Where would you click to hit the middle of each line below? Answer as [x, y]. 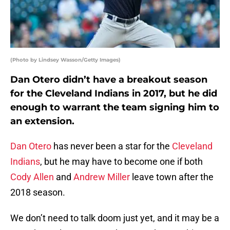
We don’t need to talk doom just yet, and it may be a [115, 218]
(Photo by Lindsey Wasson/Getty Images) [65, 60]
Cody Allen [32, 177]
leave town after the [172, 177]
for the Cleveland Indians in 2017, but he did [114, 94]
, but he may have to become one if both [121, 162]
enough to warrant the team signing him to [115, 108]
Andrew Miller [102, 177]
